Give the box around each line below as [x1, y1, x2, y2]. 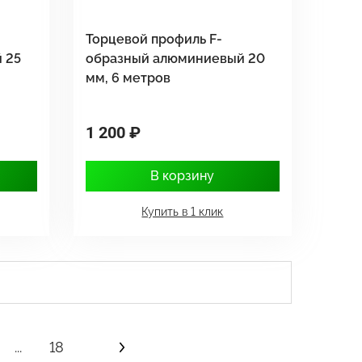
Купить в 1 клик [141, 204, 224, 218]
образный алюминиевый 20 [85, 50, 265, 66]
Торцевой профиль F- [85, 31, 222, 47]
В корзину [150, 167, 215, 183]
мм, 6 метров [85, 69, 170, 86]
